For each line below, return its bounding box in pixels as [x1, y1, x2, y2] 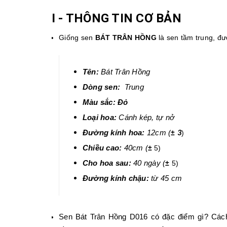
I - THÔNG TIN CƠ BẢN [52, 11, 181, 26]
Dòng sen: [82, 83, 120, 92]
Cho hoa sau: [82, 159, 131, 168]
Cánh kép [117, 113, 152, 122]
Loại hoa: [82, 113, 117, 122]
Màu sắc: [82, 98, 116, 107]
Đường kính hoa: [82, 129, 145, 137]
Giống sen [59, 33, 95, 42]
